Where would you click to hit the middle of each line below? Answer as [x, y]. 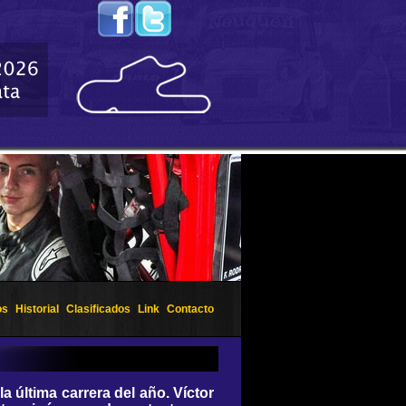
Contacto [190, 309]
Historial [37, 309]
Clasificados [98, 309]
